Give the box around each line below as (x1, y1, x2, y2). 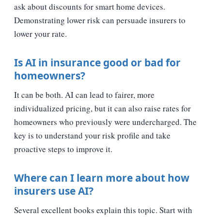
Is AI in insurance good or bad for (14, 55, 181, 69)
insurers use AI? (14, 184, 93, 198)
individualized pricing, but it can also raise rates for (14, 102, 191, 114)
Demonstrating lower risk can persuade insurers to (14, 14, 186, 26)
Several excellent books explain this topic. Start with (14, 204, 192, 216)
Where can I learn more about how (14, 170, 189, 185)
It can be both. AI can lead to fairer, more (14, 89, 155, 100)
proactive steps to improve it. (14, 143, 112, 155)
